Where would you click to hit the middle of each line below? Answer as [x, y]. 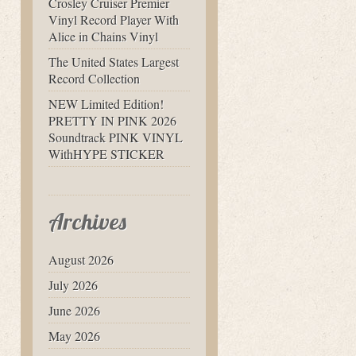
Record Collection [94, 78]
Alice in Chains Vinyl [103, 36]
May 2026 [74, 336]
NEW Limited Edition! [106, 104]
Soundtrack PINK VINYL [116, 137]
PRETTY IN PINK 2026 [112, 120]
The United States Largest [114, 62]
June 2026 [74, 310]
